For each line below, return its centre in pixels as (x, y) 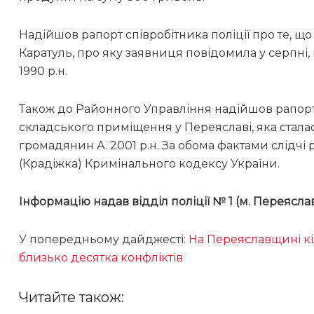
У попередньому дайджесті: (104, 240)
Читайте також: (71, 298)
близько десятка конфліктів (101, 258)
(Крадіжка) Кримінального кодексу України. (149, 164)
